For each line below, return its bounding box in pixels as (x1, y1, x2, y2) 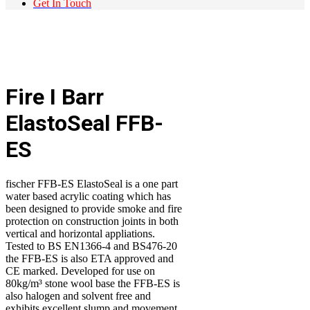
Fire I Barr (6, 84, 104, 111)
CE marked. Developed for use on (6, 264, 155, 277)
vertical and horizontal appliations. (6, 227, 155, 239)
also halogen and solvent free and (6, 289, 151, 302)
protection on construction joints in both (6, 215, 179, 227)
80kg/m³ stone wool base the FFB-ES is (6, 277, 180, 289)
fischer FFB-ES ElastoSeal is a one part (6, 177, 178, 190)
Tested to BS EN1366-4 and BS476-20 (6, 239, 177, 252)
